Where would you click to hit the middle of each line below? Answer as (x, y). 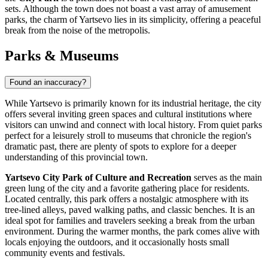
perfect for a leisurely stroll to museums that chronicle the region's (128, 136)
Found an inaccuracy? (48, 83)
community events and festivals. (65, 253)
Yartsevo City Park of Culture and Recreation (98, 178)
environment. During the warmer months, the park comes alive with (132, 232)
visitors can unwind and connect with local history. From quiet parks (133, 125)
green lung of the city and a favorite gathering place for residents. (127, 188)
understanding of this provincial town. (76, 157)
